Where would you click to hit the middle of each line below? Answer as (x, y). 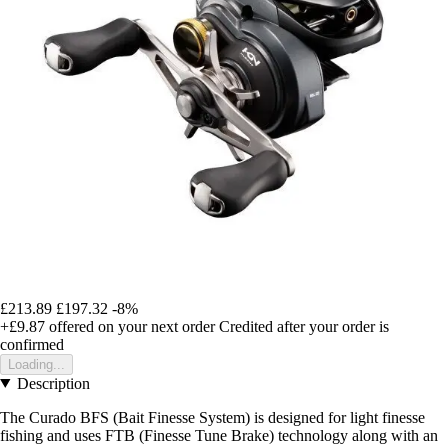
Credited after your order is (304, 326)
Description (53, 383)
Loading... (36, 364)
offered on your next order (130, 326)
